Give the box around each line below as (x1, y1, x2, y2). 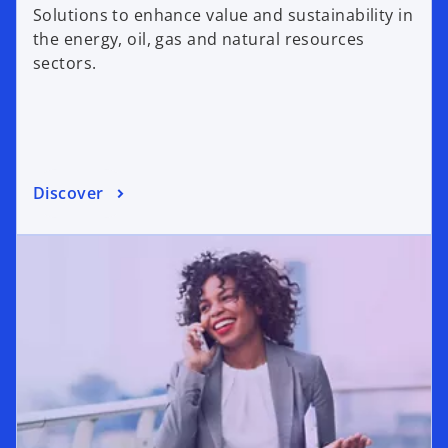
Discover (33, 181, 104, 204)
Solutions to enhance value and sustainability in (33, 4, 414, 27)
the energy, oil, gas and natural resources (33, 28, 365, 51)
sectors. (33, 52, 97, 75)
